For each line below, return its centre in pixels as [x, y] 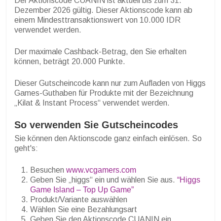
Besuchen [48, 170]
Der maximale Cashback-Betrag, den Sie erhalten [100, 52]
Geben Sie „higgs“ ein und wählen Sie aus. [104, 180]
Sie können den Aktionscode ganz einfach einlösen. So [108, 139]
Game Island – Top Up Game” [82, 190]
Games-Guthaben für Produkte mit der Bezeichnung [104, 93]
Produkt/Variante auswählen [79, 200]
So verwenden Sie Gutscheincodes [96, 125]
